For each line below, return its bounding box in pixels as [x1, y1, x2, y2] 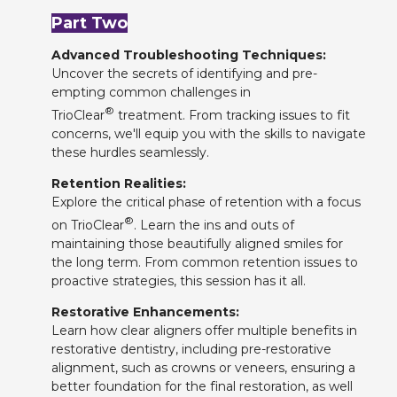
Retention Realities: [51, 175, 190, 191]
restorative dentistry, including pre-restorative [51, 340, 331, 357]
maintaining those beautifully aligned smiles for [51, 235, 343, 252]
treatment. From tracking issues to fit [114, 106, 350, 123]
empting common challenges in [51, 84, 251, 101]
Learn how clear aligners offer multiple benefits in [51, 322, 357, 339]
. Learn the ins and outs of [134, 216, 294, 233]
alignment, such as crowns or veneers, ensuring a [51, 359, 355, 376]
